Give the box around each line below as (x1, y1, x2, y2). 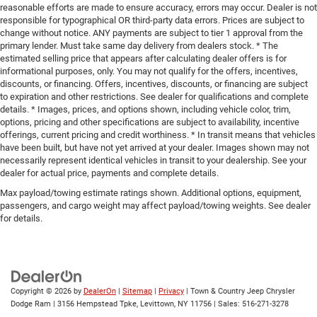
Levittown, (138, 299, 175, 309)
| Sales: (212, 299, 242, 309)
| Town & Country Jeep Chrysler (184, 287, 295, 296)
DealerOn (83, 287, 116, 296)
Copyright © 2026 (11, 287, 74, 296)
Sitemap (122, 287, 152, 296)
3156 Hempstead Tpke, (55, 299, 138, 309)
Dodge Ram (11, 299, 51, 309)
